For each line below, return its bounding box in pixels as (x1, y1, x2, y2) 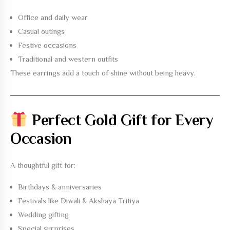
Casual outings (18, 27, 65, 35)
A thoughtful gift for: (10, 161, 75, 169)
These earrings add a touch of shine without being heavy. (10, 68, 196, 77)
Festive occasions (18, 41, 76, 49)
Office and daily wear (18, 13, 88, 22)
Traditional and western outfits (18, 54, 118, 63)
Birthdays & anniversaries (18, 182, 102, 191)
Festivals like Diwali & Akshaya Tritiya (18, 196, 139, 205)
